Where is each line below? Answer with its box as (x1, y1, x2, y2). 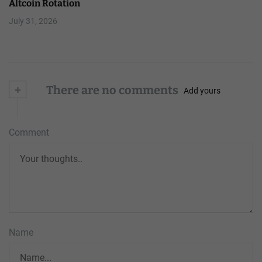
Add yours (184, 86, 220, 96)
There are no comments (44, 82, 178, 97)
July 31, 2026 (9, 16, 57, 26)
